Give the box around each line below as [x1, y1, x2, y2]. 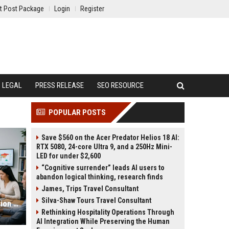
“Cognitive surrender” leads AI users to [41, 164, 165, 172]
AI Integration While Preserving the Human [36, 217, 170, 225]
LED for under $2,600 [36, 152, 101, 160]
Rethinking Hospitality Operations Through [41, 208, 174, 216]
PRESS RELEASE [35, 81, 84, 90]
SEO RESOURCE [97, 81, 144, 90]
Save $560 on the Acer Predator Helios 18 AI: [41, 133, 179, 142]
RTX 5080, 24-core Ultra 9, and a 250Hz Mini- [36, 143, 172, 151]
